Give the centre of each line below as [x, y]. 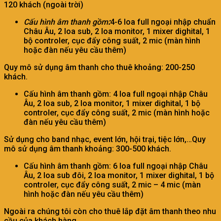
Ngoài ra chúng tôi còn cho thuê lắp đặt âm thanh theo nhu [110, 211]
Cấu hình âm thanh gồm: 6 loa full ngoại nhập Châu [116, 166]
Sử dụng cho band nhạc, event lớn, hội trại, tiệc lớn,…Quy [105, 139]
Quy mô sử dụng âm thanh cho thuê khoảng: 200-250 [99, 67]
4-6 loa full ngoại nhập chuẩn [163, 22]
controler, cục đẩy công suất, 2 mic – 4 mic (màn [112, 184]
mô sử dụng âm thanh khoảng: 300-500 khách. [88, 148]
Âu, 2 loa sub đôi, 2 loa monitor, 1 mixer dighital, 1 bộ [119, 175]
